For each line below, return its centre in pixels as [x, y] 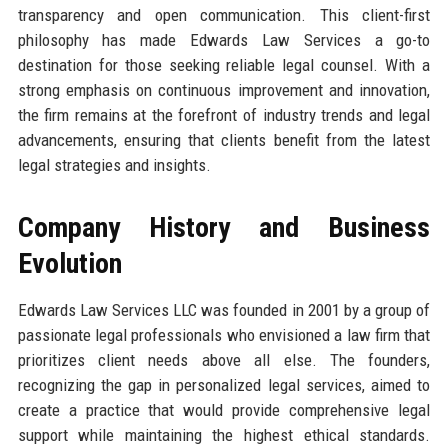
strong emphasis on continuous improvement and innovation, [224, 89]
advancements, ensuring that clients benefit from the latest [224, 139]
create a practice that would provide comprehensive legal [224, 409]
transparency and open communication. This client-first [224, 14]
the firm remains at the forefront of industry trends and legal [224, 114]
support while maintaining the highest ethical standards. [224, 434]
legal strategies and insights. [114, 164]
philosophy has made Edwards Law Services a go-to [224, 39]
